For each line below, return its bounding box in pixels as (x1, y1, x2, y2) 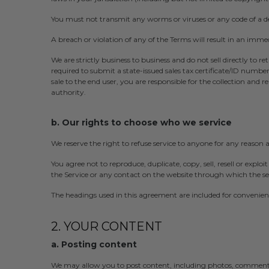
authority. (50, 88, 86, 97)
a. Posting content (50, 239, 137, 250)
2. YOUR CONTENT (50, 219, 162, 234)
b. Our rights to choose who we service (50, 117, 232, 128)
